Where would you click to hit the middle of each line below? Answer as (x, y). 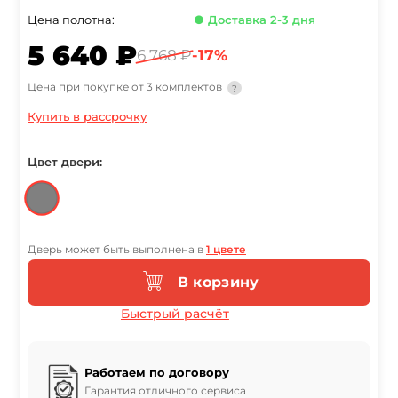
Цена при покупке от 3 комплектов (126, 87)
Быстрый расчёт (175, 314)
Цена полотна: (71, 20)
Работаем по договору (157, 373)
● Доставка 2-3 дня (255, 20)
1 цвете (226, 250)
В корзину (218, 282)
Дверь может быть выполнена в (117, 250)
